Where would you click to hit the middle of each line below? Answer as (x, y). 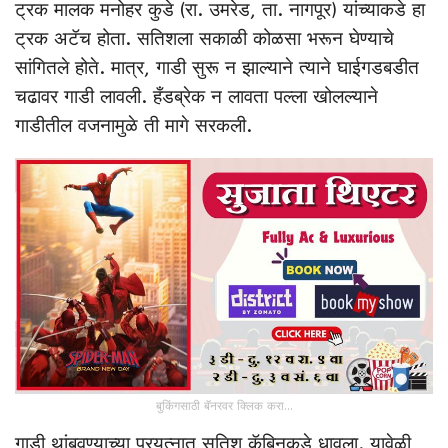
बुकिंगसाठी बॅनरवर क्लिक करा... (224, 405)
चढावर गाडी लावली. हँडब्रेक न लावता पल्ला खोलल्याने (196, 97)
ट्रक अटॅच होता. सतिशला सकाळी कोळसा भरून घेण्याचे (204, 39)
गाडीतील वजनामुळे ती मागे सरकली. (133, 126)
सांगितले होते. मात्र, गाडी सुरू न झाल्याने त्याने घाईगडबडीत (217, 68)
